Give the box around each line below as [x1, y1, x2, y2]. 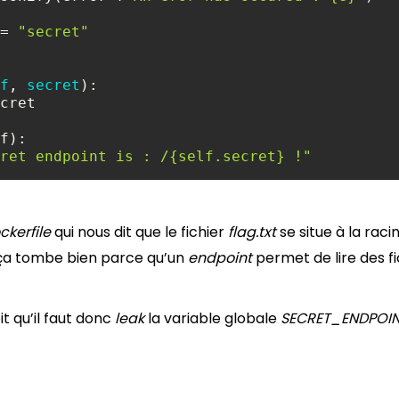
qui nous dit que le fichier [51, 221, 228, 242]
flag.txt [228, 221, 276, 242]
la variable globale [144, 307, 281, 329]
